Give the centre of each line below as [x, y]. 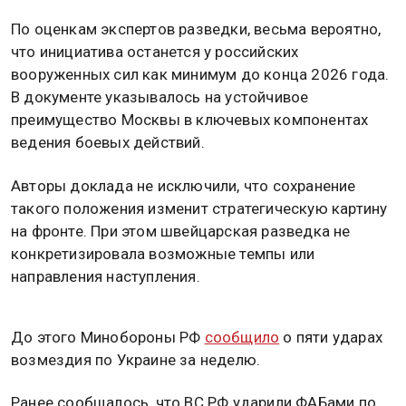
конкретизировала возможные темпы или [163, 253]
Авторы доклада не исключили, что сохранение [184, 185]
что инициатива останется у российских [155, 52]
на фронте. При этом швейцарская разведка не [181, 231]
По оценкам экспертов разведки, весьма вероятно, [196, 29]
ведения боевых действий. [108, 143]
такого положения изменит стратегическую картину [199, 208]
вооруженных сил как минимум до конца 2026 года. [200, 75]
